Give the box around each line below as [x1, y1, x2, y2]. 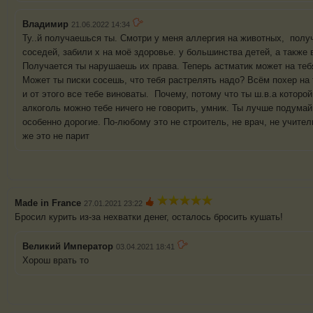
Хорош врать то [22, 255, 89, 266]
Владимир [22, 19, 68, 30]
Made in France [15, 198, 81, 209]
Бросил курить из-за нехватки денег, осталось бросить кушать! [15, 212, 283, 223]
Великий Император [22, 241, 116, 252]
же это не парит [22, 131, 92, 142]
